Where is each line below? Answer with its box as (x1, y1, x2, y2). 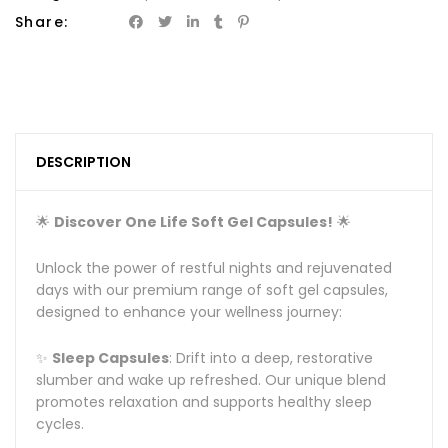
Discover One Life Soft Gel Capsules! (54, 211, 333, 232)
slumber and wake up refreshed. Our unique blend (36, 369, 386, 390)
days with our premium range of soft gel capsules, (36, 279, 388, 300)
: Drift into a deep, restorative (169, 347, 373, 368)
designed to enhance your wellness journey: (36, 301, 342, 322)
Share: (15, 11, 69, 32)
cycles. (36, 413, 84, 434)
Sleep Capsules (52, 347, 169, 368)
